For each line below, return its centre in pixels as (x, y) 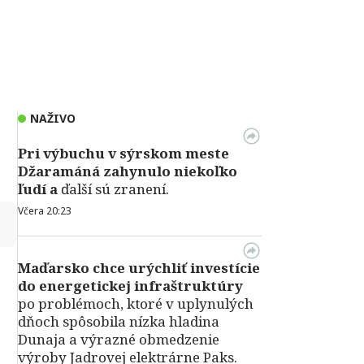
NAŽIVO (53, 118)
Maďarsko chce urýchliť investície (139, 268)
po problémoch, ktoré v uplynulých (136, 303)
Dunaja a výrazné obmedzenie (119, 339)
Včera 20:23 (45, 211)
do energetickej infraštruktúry (130, 286)
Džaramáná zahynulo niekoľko (128, 171)
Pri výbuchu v (67, 153)
